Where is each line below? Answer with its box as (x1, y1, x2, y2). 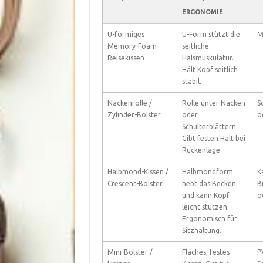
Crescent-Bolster (107, 180, 163, 187)
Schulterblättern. (181, 123, 238, 130)
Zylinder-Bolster (107, 111, 161, 119)
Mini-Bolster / (107, 248, 153, 256)
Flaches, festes (181, 248, 230, 256)
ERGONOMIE (181, 8, 223, 15)
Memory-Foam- (107, 42, 159, 50)
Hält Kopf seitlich (181, 66, 238, 73)
